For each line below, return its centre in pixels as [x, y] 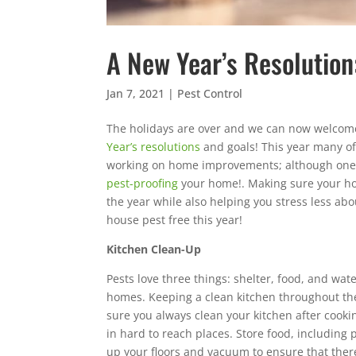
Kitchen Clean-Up [154, 249]
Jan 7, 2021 [136, 93]
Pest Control [210, 93]
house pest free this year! [175, 219]
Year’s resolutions [154, 146]
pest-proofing [143, 183]
